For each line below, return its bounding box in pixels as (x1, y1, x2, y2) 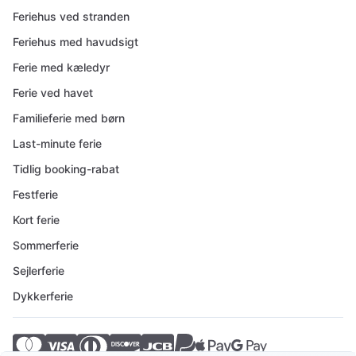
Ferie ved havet (13, 86, 93, 99)
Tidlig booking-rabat (13, 162, 119, 176)
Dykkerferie (13, 289, 73, 303)
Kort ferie (13, 213, 60, 226)
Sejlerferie (13, 264, 64, 277)
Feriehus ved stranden (13, 10, 130, 23)
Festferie (13, 188, 58, 201)
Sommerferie (13, 238, 79, 252)
